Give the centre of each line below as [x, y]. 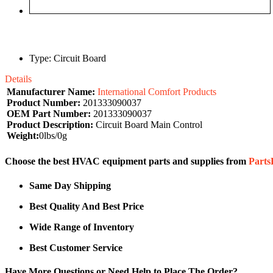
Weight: [23, 136]
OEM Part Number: [49, 114]
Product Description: [50, 125]
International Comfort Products [157, 92]
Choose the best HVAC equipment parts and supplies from [127, 161]
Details [18, 79]
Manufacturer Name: [51, 92]
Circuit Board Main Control [148, 125]
